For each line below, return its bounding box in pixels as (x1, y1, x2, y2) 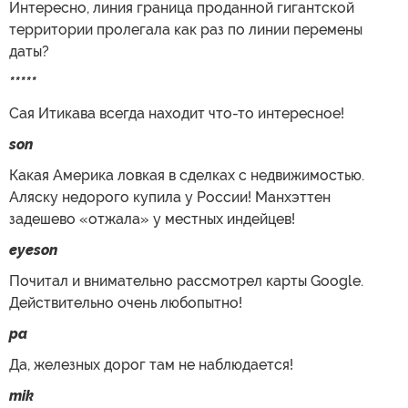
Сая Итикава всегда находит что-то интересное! (9, 105, 344, 122)
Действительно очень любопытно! (9, 294, 242, 311)
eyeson (9, 241, 57, 259)
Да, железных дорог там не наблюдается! (9, 356, 293, 373)
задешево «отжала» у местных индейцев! (9, 210, 295, 228)
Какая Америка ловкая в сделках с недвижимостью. (9, 167, 364, 184)
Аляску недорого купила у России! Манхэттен (9, 189, 331, 206)
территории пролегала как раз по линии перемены (9, 21, 362, 38)
